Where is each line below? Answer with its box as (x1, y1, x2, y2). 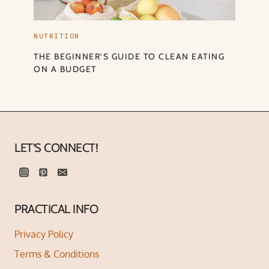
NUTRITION (34, 32, 80, 42)
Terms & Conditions (14, 248, 99, 261)
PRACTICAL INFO (14, 202, 98, 217)
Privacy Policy (14, 228, 73, 241)
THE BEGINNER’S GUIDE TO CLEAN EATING (34, 51, 225, 62)
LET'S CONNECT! (14, 141, 98, 156)
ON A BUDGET (34, 64, 97, 75)
